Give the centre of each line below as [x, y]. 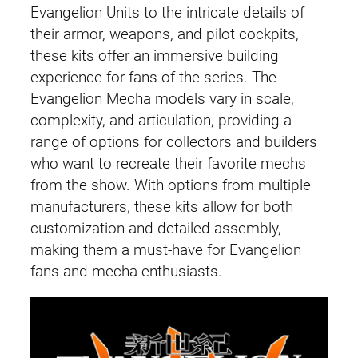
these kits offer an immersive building [155, 56]
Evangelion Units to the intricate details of [167, 12]
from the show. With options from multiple [171, 185]
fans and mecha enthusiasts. [126, 271]
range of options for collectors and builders [174, 142]
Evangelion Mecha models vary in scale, [162, 99]
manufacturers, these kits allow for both [162, 207]
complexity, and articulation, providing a [161, 120]
